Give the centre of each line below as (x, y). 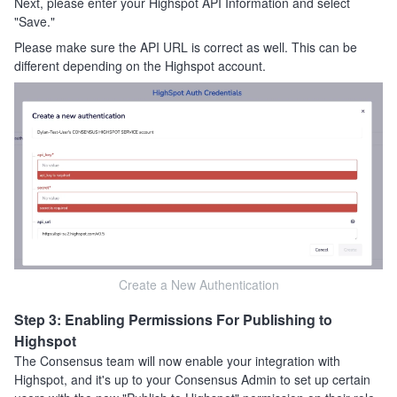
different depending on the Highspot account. (142, 65)
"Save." (35, 21)
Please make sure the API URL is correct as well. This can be (186, 47)
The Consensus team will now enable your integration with (177, 361)
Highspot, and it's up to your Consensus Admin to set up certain (192, 380)
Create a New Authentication (198, 285)
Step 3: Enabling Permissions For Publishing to (173, 320)
